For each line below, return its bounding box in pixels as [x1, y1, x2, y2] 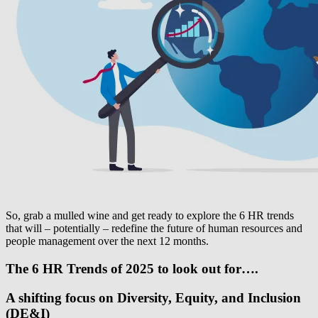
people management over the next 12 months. [6, 235, 209, 248]
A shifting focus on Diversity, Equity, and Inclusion [6, 290, 301, 305]
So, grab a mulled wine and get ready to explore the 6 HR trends [6, 209, 294, 222]
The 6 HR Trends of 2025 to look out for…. [6, 261, 258, 277]
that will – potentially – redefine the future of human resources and [6, 222, 302, 235]
